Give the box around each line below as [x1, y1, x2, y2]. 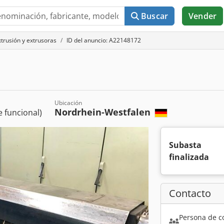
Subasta [169, 139, 201, 150]
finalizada [169, 151, 209, 162]
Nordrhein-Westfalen [54, 106, 153, 118]
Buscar [141, 10, 168, 21]
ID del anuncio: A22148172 [66, 36, 141, 44]
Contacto [169, 186, 211, 200]
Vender [188, 10, 216, 21]
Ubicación [54, 98, 82, 107]
